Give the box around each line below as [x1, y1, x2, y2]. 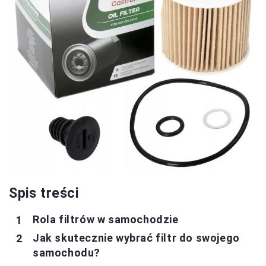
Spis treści [9, 185, 79, 201]
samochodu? [33, 246, 100, 259]
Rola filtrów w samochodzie [33, 213, 179, 226]
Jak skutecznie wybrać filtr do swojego [33, 232, 240, 244]
